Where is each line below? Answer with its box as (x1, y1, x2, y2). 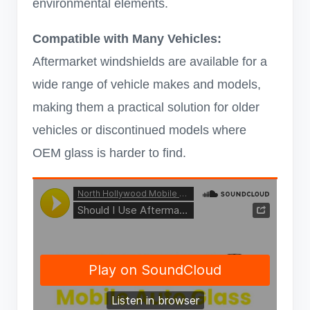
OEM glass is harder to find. (33, 146, 186, 160)
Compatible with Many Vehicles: (33, 32, 221, 46)
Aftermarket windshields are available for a (33, 55, 267, 69)
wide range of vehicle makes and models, (33, 77, 261, 91)
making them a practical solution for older (33, 100, 259, 114)
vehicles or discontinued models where (33, 123, 246, 137)
